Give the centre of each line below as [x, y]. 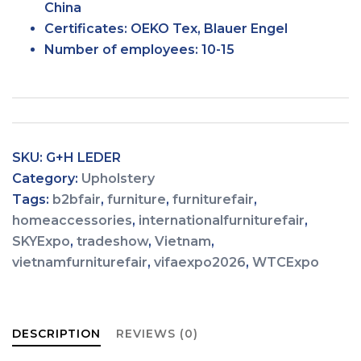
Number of [81, 50]
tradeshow [112, 241]
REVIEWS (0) [157, 334]
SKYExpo [41, 241]
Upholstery [118, 178]
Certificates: [86, 29]
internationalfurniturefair [222, 220]
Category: [47, 178]
